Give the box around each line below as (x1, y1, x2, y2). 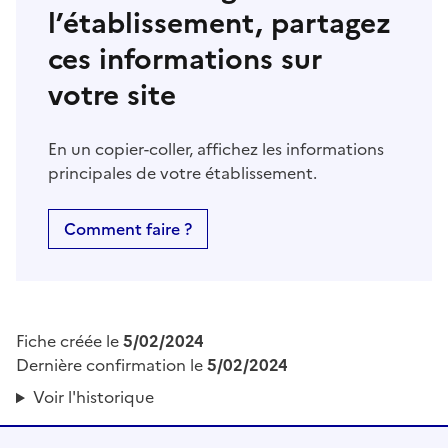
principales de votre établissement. (48, 161, 317, 186)
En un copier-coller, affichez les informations (48, 137, 384, 162)
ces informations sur (48, 38, 322, 81)
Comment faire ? (64, 217, 192, 242)
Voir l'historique (32, 385, 154, 410)
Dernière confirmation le (16, 353, 207, 378)
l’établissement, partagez (48, 2, 391, 45)
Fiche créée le (16, 329, 123, 354)
